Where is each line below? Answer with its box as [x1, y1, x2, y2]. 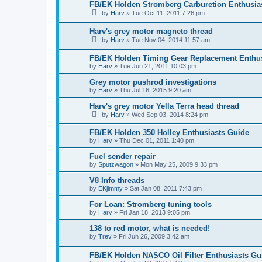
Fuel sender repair [89, 152, 156, 161]
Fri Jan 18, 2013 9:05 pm [119, 209, 190, 216]
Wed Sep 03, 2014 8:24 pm [132, 111, 208, 118]
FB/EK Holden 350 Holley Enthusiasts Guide [89, 128, 249, 137]
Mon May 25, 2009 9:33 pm [140, 161, 218, 168]
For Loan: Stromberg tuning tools [89, 200, 212, 209]
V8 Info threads [89, 176, 144, 185]
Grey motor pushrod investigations [89, 77, 216, 87]
